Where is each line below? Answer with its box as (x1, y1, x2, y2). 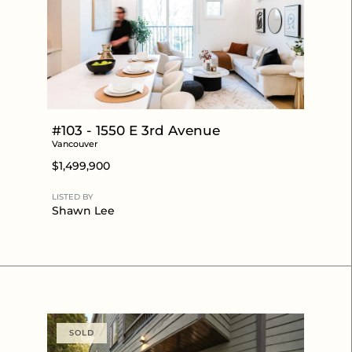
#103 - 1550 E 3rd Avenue (52, 122, 220, 138)
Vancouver (52, 137, 98, 149)
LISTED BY (52, 191, 93, 202)
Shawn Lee (52, 203, 115, 218)
